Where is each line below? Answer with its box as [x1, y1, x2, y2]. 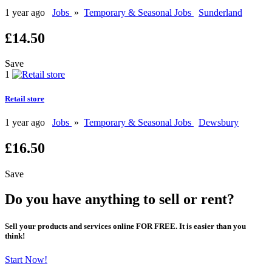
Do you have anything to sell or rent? [5, 191, 234, 208]
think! [5, 231, 25, 240]
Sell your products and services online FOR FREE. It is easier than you [5, 221, 246, 231]
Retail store [5, 93, 44, 103]
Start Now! [5, 254, 47, 265]
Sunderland [199, 7, 242, 18]
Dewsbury [199, 117, 239, 127]
